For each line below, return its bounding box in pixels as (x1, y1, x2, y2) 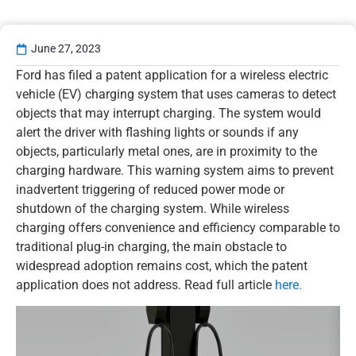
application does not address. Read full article (16, 277, 275, 292)
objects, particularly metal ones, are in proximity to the (16, 144, 317, 159)
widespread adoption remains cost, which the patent (16, 258, 308, 273)
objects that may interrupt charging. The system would (16, 106, 321, 121)
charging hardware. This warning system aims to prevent (16, 163, 334, 178)
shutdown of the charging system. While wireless (16, 201, 289, 216)
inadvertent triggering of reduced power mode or (16, 182, 284, 197)
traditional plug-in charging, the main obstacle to (16, 239, 287, 254)
